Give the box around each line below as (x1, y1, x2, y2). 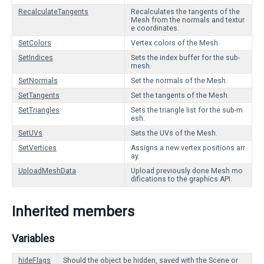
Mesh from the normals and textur (131, 16, 245, 24)
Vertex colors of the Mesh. (131, 39, 220, 47)
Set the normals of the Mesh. (131, 77, 227, 85)
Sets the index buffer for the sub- (131, 54, 240, 62)
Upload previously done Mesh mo (131, 167, 243, 175)
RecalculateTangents (18, 8, 88, 16)
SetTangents (18, 91, 60, 100)
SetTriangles (18, 106, 60, 114)
